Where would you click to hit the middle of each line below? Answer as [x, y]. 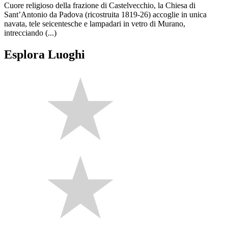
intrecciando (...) [30, 33]
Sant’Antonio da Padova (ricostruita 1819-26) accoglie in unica [105, 15]
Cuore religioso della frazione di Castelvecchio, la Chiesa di [100, 6]
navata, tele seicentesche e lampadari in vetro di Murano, [95, 24]
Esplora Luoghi [45, 55]
